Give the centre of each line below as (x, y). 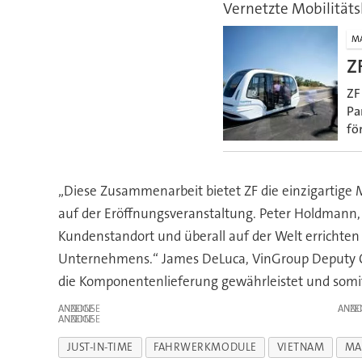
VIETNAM (301, 347)
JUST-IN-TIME (100, 347)
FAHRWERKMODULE (205, 347)
